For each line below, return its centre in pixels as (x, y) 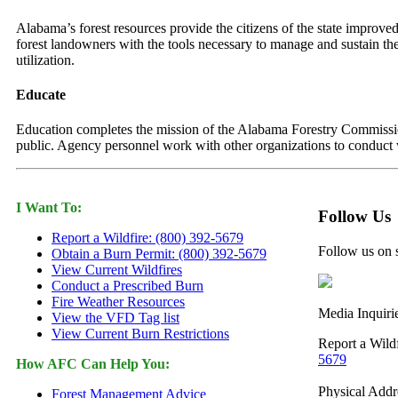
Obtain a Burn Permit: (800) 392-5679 (159, 254)
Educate (41, 94)
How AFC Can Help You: (93, 364)
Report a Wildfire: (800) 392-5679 (147, 238)
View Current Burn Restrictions (140, 334)
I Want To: (49, 208)
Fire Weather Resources (118, 302)
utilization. (45, 60)
